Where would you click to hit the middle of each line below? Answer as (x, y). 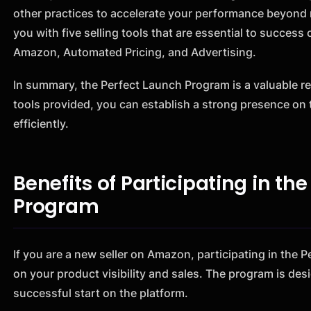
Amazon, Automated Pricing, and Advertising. (135, 52)
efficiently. (41, 124)
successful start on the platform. (102, 293)
